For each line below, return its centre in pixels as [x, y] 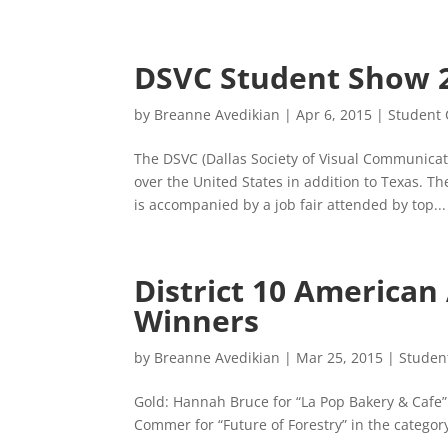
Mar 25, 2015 [340, 357]
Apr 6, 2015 [334, 114]
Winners [197, 320]
